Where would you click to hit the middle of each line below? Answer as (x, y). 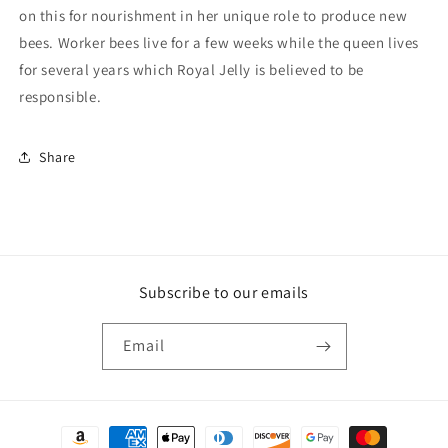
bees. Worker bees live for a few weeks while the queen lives (219, 42)
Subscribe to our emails (224, 292)
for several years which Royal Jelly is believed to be (191, 69)
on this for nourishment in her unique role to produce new (213, 15)
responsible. (60, 96)
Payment (63, 428)
